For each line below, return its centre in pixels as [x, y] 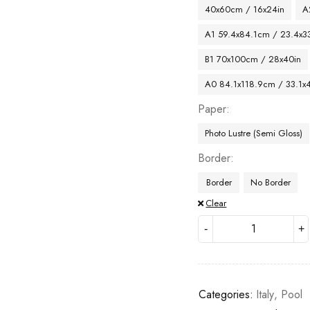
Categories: [226, 294]
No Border [271, 182]
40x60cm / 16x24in [245, 9]
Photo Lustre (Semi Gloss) [254, 133]
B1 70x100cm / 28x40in [253, 59]
